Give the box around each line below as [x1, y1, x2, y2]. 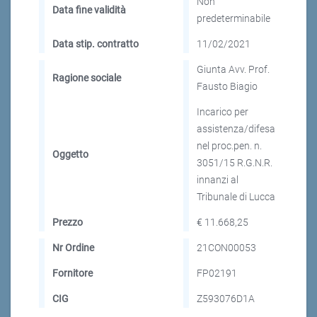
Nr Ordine [52, 242, 94, 254]
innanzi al [197, 174, 238, 186]
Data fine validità [52, 4, 126, 16]
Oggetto [52, 149, 88, 161]
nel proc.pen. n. [197, 140, 262, 152]
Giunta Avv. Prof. [197, 64, 270, 76]
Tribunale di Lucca [197, 191, 275, 203]
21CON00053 [197, 242, 256, 254]
